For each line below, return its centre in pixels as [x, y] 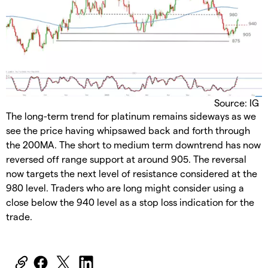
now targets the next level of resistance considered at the [132, 173]
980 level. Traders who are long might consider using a [125, 188]
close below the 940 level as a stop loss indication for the [130, 202]
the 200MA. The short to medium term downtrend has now [133, 145]
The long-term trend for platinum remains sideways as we [131, 116]
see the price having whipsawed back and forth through [128, 130]
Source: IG [237, 103]
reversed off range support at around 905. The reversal [126, 159]
